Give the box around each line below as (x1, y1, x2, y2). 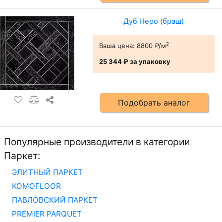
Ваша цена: (99, 41, 135, 50)
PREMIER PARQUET (12, 209, 82, 219)
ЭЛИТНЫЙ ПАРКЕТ (12, 167, 83, 177)
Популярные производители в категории (4, 136, 190, 148)
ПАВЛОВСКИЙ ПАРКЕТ (12, 195, 98, 205)
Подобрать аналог (118, 97, 190, 108)
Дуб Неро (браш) (123, 16, 184, 26)
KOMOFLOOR (12, 181, 61, 191)
